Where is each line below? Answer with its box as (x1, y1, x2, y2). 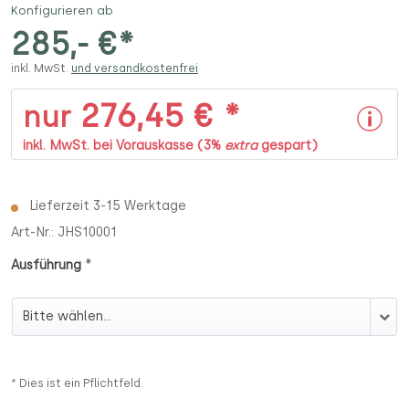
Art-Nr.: (11, 224, 58, 240)
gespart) (257, 137, 318, 153)
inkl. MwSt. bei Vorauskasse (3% (23, 137, 225, 153)
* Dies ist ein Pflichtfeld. (11, 376, 143, 390)
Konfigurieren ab (11, 4, 113, 18)
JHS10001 (58, 224, 117, 240)
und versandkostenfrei (71, 61, 198, 75)
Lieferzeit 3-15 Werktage (26, 197, 186, 214)
